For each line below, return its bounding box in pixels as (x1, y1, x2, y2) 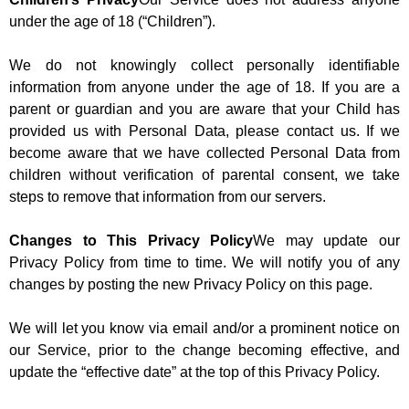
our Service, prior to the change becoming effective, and (9, 342, 400, 359)
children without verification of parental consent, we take (9, 167, 400, 184)
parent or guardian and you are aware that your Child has (9, 101, 400, 118)
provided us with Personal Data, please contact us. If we (9, 123, 400, 140)
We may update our (253, 233, 401, 249)
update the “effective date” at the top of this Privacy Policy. (9, 364, 380, 381)
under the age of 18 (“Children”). (9, 14, 215, 30)
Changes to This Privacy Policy (9, 233, 254, 249)
